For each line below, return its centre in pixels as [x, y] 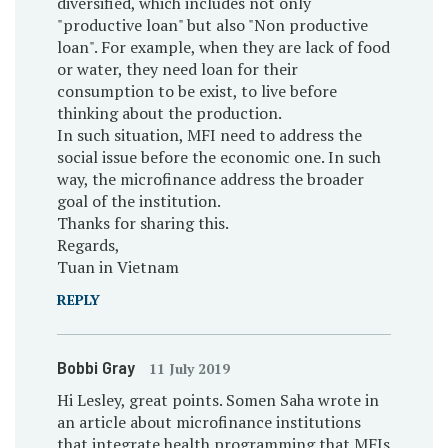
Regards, [88, 244]
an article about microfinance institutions [208, 421]
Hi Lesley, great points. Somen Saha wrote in [217, 399]
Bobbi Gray [97, 366]
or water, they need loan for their [177, 68]
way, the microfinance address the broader [210, 178]
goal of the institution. [138, 200]
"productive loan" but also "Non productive [212, 24]
